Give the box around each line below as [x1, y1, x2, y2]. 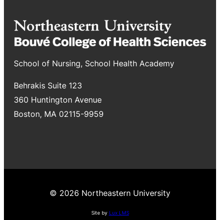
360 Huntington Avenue [14, 95, 102, 105]
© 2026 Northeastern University [50, 188, 170, 198]
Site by [91, 210, 109, 216]
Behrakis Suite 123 [14, 81, 82, 91]
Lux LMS [109, 210, 129, 216]
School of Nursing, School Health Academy [14, 58, 174, 69]
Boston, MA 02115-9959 [14, 109, 104, 119]
